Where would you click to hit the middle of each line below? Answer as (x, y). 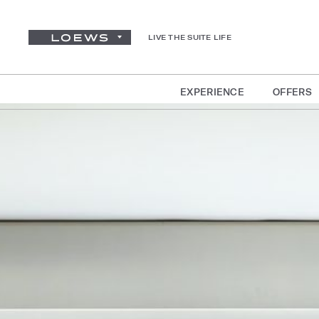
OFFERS (292, 92)
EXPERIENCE (213, 92)
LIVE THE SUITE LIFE (190, 37)
